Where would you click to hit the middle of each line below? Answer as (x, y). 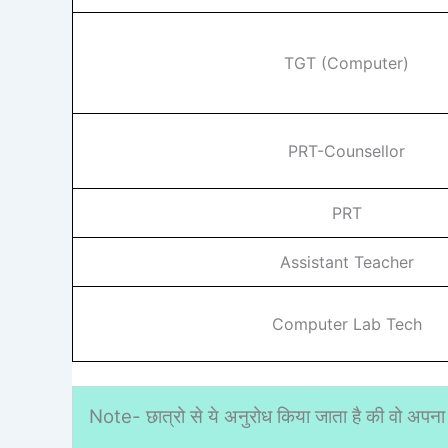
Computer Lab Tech (346, 323)
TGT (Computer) (346, 62)
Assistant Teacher (346, 261)
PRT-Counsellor (346, 150)
